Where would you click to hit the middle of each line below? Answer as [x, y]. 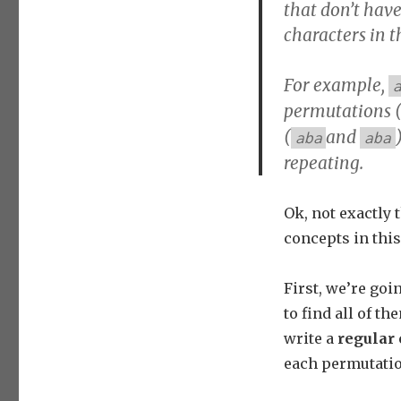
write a [310, 338]
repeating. [323, 163]
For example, [336, 85]
